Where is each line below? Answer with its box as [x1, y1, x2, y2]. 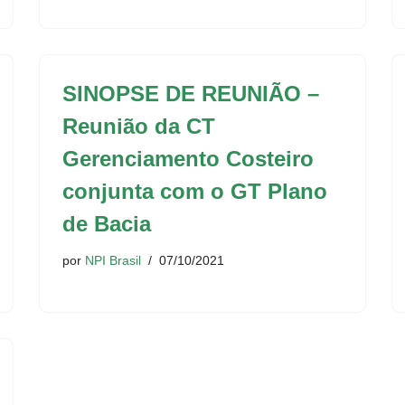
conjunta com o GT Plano [62, 179, 327, 203]
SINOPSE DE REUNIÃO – [62, 81, 319, 106]
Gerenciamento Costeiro [62, 146, 314, 171]
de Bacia [62, 212, 151, 236]
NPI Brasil [85, 253, 141, 268]
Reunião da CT [62, 114, 215, 138]
